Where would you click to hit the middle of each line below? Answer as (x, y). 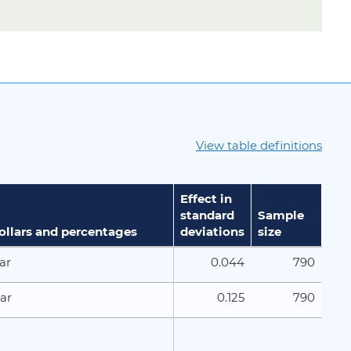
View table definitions (259, 145)
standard (207, 215)
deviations (212, 231)
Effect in (206, 198)
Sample (281, 215)
